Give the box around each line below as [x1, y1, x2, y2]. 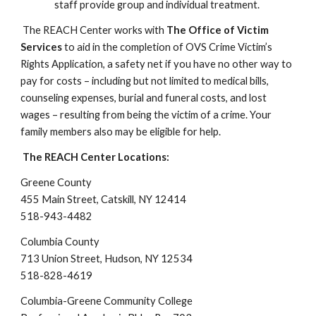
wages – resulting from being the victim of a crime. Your [20, 109, 272, 121]
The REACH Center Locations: [23, 151, 170, 163]
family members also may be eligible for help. [20, 126, 221, 138]
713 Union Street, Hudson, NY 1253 [20, 253, 187, 265]
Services [20, 41, 65, 53]
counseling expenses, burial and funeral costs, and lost [20, 92, 267, 104]
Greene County [20, 176, 92, 188]
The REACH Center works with [20, 24, 167, 36]
